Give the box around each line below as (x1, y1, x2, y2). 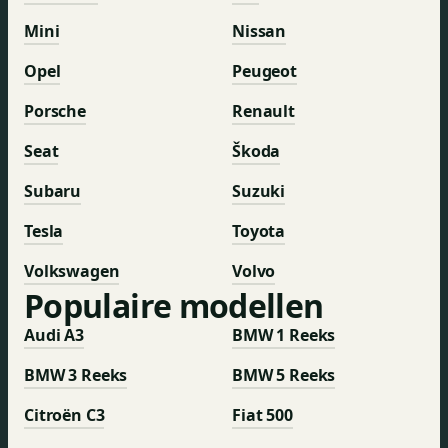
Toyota (232, 220, 286, 242)
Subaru (24, 180, 82, 202)
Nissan (232, 20, 287, 42)
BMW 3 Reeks (24, 364, 128, 386)
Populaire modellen (24, 284, 324, 327)
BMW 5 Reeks (232, 364, 336, 386)
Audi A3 (24, 324, 84, 346)
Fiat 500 (232, 404, 293, 426)
